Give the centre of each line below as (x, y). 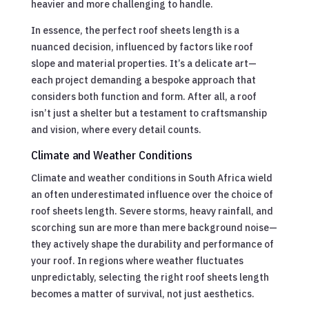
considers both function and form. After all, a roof (143, 96)
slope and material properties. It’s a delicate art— (143, 63)
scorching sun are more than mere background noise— (154, 227)
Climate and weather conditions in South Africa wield (151, 178)
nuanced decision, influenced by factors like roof (142, 47)
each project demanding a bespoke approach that (143, 80)
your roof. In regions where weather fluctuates (137, 260)
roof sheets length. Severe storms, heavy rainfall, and (152, 211)
